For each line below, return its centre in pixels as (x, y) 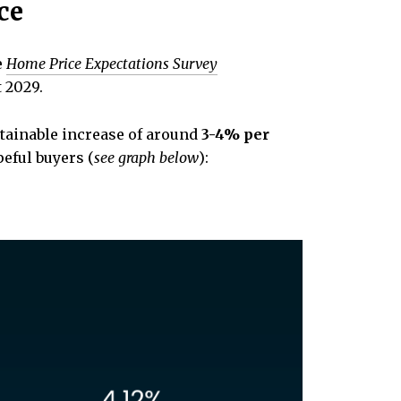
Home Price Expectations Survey (112, 63)
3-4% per (235, 134)
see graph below (146, 157)
